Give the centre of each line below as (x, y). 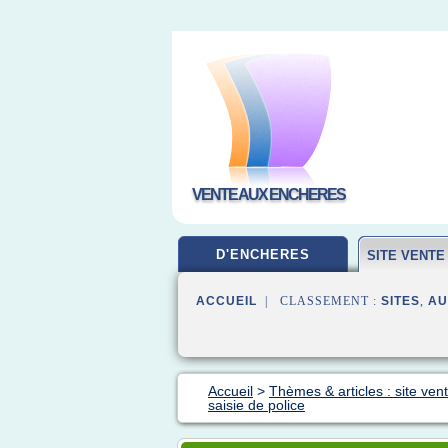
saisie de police (256, 405)
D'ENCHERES (263, 254)
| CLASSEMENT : (319, 301)
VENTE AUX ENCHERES (268, 194)
